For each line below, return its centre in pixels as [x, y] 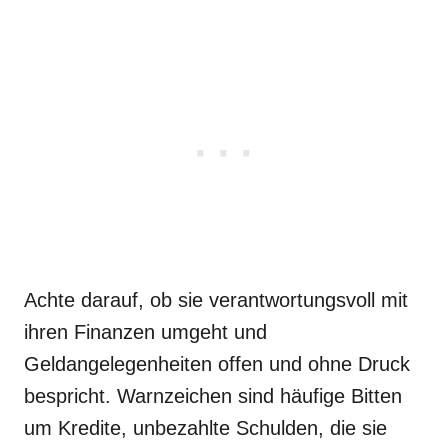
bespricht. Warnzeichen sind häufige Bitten [213, 396]
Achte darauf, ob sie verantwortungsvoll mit [216, 300]
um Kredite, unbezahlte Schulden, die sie [205, 428]
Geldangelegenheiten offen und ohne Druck [217, 364]
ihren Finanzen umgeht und [145, 332]
